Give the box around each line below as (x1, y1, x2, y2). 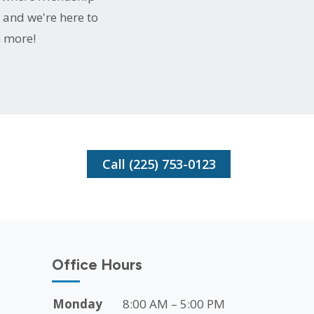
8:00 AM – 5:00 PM (122, 295, 225, 312)
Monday (52, 295, 102, 312)
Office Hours (51, 255, 142, 273)
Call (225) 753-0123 (102, 155, 216, 173)
